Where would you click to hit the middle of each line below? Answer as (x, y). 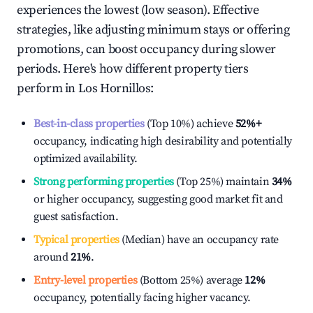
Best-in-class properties (89, 124)
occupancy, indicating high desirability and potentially (163, 141)
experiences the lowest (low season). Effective (138, 10)
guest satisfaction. (76, 217)
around (52, 257)
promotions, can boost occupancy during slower (147, 49)
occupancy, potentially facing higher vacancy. (143, 298)
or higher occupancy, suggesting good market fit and (158, 199)
